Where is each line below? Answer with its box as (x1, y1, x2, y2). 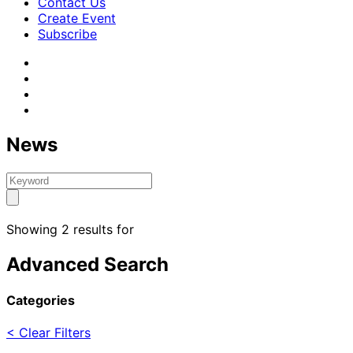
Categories (6, 292, 75, 308)
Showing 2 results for (6, 221, 134, 237)
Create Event (38, 10, 116, 26)
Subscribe (38, 26, 97, 42)
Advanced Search (6, 252, 169, 276)
